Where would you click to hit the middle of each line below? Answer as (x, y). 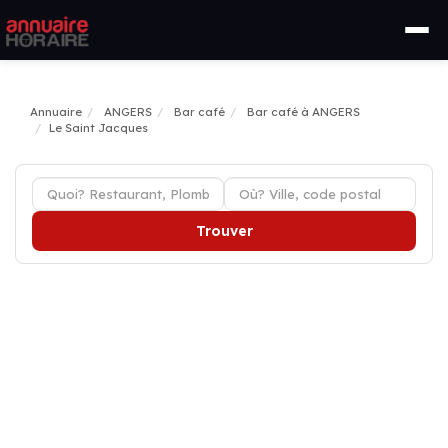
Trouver (224, 231)
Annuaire (56, 112)
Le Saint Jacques (98, 128)
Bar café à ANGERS (303, 112)
